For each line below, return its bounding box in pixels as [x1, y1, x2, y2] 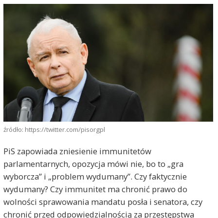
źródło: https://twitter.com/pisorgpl [3, 125, 105, 134]
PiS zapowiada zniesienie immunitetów [3, 145, 151, 157]
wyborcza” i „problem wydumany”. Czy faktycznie [3, 171, 187, 182]
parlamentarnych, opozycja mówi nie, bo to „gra [3, 158, 183, 169]
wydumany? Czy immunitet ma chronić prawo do [3, 183, 187, 195]
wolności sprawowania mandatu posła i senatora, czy [3, 196, 202, 207]
